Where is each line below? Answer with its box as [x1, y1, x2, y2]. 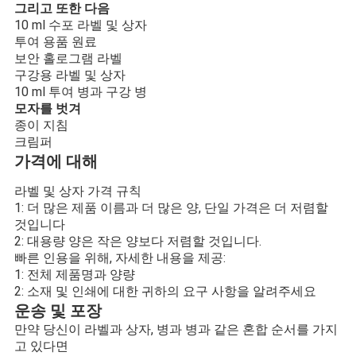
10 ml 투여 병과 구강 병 [14, 83, 147, 99]
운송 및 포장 [14, 300, 102, 320]
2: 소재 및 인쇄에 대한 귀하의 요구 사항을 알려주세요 [14, 283, 316, 299]
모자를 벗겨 [14, 100, 81, 116]
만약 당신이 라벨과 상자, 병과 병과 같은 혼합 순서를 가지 [14, 321, 338, 337]
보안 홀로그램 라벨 [14, 50, 122, 66]
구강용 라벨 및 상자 [14, 67, 126, 83]
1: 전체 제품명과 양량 [14, 266, 135, 282]
